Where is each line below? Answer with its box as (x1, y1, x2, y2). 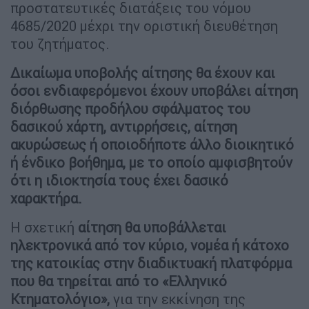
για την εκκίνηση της (110, 290, 246, 308)
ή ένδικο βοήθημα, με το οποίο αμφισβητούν (10, 153, 292, 171)
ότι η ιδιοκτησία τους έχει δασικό (10, 171, 228, 189)
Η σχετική (10, 218, 78, 236)
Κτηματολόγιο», (10, 290, 110, 308)
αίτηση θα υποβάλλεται (78, 218, 226, 236)
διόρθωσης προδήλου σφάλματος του (10, 99, 250, 117)
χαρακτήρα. (10, 189, 82, 207)
